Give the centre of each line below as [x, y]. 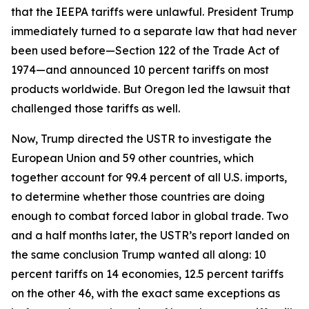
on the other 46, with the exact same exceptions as [146, 293]
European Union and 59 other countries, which [132, 158]
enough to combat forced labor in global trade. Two [150, 216]
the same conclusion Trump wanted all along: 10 [139, 255]
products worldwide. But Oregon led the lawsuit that [151, 89]
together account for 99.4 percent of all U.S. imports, [149, 177]
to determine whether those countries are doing [138, 197]
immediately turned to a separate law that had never [154, 31]
